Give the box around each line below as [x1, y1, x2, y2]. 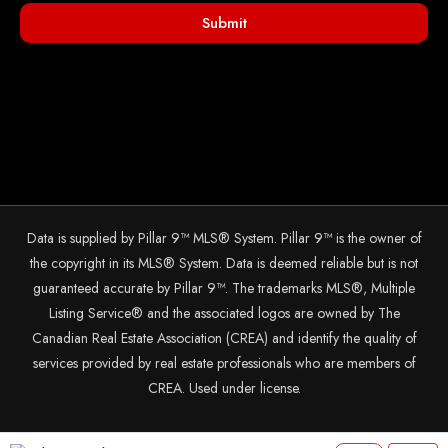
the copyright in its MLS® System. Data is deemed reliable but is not [30, 253, 418, 274]
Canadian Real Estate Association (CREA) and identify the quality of [31, 328, 417, 349]
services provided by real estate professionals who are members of [32, 353, 416, 374]
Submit [201, 11, 247, 34]
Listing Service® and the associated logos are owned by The [48, 303, 400, 324]
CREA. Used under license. [147, 378, 301, 399]
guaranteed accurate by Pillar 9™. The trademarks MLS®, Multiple [33, 278, 415, 299]
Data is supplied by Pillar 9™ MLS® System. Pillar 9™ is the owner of [26, 228, 422, 249]
